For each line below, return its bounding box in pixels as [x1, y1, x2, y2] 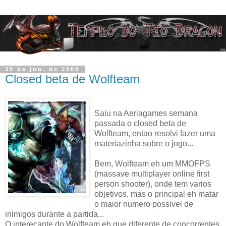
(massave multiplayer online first [94, 169, 209, 179]
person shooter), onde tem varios [94, 180, 211, 189]
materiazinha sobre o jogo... [94, 139, 193, 148]
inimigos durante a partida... [5, 210, 104, 219]
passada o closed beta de [94, 119, 186, 128]
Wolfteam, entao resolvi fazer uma [94, 129, 215, 138]
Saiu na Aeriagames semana [94, 109, 198, 118]
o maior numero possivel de [94, 200, 193, 209]
